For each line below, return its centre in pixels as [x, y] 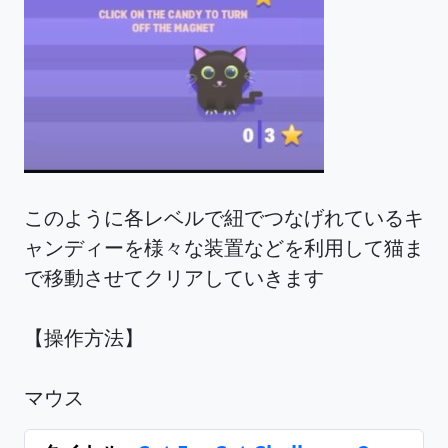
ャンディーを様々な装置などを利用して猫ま [224, 247]
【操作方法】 [84, 337]
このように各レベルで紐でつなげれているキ [224, 217]
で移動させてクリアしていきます [174, 277]
